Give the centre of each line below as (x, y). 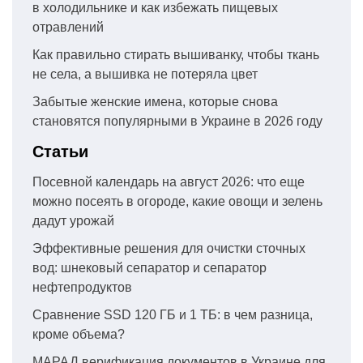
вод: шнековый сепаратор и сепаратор (149, 267)
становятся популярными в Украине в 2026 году (177, 121)
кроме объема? (79, 334)
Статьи (60, 151)
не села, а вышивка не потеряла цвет (145, 74)
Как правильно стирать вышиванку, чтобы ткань (176, 54)
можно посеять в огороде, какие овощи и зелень (177, 201)
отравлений (68, 27)
